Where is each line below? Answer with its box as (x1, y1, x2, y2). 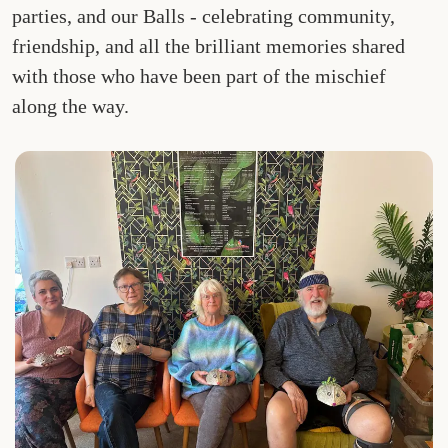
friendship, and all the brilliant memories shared (12, 35, 406, 58)
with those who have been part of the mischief (12, 65, 387, 88)
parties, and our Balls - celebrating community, (12, 5, 396, 28)
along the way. (12, 95, 130, 118)
